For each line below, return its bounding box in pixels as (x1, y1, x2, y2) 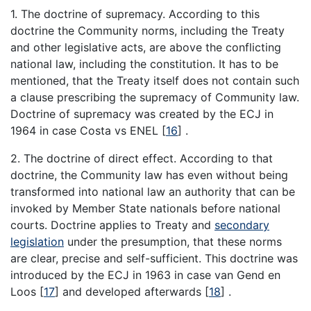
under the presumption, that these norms (64, 235, 282, 249)
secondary (215, 218, 269, 233)
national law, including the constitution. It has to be (10, 57, 278, 72)
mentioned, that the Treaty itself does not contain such (10, 74, 299, 88)
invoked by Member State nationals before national (10, 201, 280, 216)
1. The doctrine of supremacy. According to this (10, 7, 260, 22)
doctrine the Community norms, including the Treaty (10, 24, 285, 38)
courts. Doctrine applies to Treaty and (10, 218, 215, 233)
